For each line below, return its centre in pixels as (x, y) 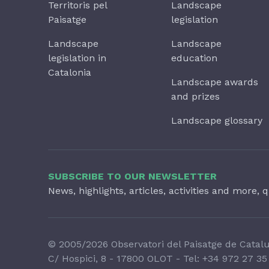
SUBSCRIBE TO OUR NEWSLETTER (132, 176)
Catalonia (70, 72)
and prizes (196, 96)
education (195, 58)
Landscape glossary (217, 120)
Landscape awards (215, 82)
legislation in (77, 58)
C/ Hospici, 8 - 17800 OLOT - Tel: (125, 258)
